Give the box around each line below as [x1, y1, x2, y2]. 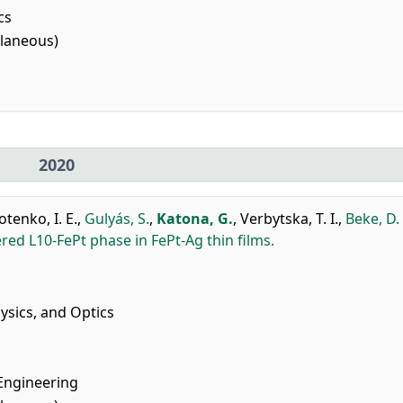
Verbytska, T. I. [240, 209, 338, 228]
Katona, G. [157, 209, 233, 228]
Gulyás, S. [85, 209, 149, 228]
